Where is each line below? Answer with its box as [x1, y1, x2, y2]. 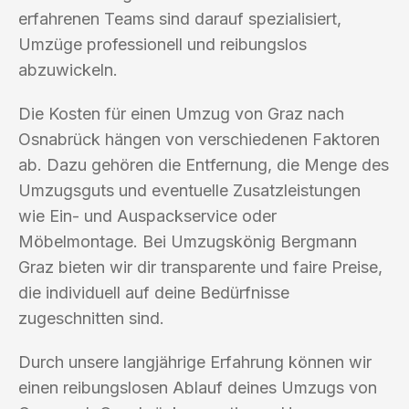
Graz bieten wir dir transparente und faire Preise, [18, 257, 383, 277]
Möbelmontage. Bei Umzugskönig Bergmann [18, 231, 357, 251]
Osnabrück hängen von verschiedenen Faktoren [18, 129, 380, 149]
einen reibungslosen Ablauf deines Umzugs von [18, 377, 377, 397]
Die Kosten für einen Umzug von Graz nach [18, 103, 344, 123]
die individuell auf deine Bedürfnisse [18, 282, 289, 302]
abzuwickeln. [18, 59, 118, 79]
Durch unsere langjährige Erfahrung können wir [18, 351, 372, 372]
